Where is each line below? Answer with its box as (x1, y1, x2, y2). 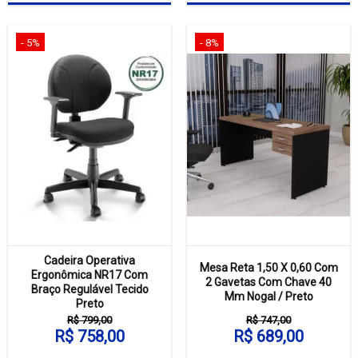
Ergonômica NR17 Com (31, 268, 148, 282)
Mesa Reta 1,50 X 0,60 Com (199, 261, 338, 275)
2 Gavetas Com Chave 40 (205, 276, 332, 289)
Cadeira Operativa (44, 254, 135, 268)
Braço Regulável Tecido (30, 283, 149, 296)
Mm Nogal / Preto (224, 290, 313, 304)
